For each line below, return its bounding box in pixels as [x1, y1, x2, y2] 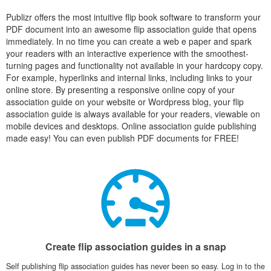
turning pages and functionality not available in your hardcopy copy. [6, 59, 263, 71]
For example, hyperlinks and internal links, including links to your [6, 71, 252, 83]
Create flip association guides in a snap [45, 240, 226, 253]
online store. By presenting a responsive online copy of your [6, 83, 235, 96]
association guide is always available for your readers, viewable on [6, 108, 260, 120]
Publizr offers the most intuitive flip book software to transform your [6, 11, 261, 23]
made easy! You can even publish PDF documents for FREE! [6, 132, 239, 144]
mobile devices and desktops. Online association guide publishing [6, 120, 256, 132]
